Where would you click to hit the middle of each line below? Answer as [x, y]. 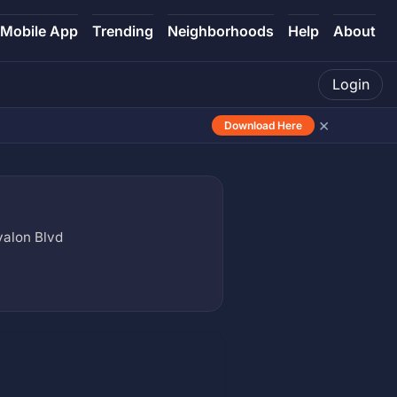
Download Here [263, 125]
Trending [123, 31]
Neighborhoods [221, 31]
